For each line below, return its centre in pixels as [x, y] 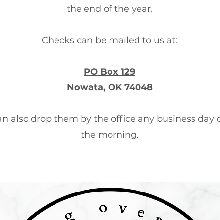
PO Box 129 [110, 72]
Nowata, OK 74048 [110, 87]
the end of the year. [110, 9]
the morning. [110, 135]
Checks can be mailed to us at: [110, 40]
